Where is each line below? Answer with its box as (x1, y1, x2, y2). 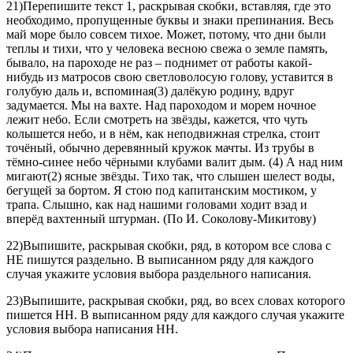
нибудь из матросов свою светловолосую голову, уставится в (6, 70, 333, 84)
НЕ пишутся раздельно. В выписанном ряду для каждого (6, 253, 314, 267)
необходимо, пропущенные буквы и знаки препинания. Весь (6, 13, 333, 28)
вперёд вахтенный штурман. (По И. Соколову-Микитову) (6, 212, 316, 226)
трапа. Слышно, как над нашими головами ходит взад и (6, 198, 307, 212)
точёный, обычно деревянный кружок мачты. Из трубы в (6, 141, 314, 155)
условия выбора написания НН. (6, 322, 178, 336)
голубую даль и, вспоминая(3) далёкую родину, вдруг (6, 84, 295, 98)
